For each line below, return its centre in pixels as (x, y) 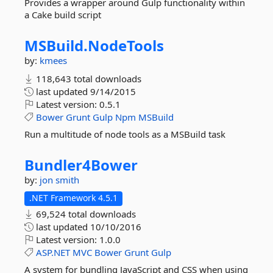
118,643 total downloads (87, 79)
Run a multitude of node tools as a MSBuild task (125, 134)
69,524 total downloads (85, 214)
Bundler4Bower (81, 165)
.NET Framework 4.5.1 (73, 198)
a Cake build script (63, 15)
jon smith (59, 180)
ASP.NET (53, 252)
